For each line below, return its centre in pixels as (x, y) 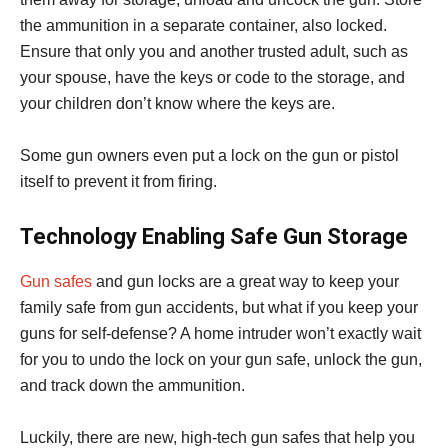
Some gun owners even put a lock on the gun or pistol (209, 156)
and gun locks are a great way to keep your (245, 282)
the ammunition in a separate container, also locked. (203, 26)
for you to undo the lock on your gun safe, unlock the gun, (221, 360)
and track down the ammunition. (132, 386)
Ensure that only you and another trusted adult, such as (214, 52)
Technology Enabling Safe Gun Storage (214, 237)
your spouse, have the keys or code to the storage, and (212, 78)
